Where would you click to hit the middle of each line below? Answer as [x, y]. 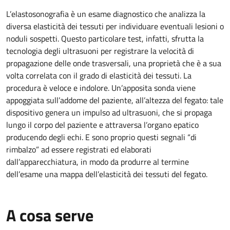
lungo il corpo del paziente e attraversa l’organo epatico [102, 125]
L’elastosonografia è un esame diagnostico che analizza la [106, 14]
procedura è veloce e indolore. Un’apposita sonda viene [101, 88]
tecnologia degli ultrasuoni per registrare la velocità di [100, 51]
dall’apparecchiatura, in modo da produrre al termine [98, 162]
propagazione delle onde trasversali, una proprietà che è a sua [114, 63]
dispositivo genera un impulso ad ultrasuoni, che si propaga [109, 112]
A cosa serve [50, 215]
